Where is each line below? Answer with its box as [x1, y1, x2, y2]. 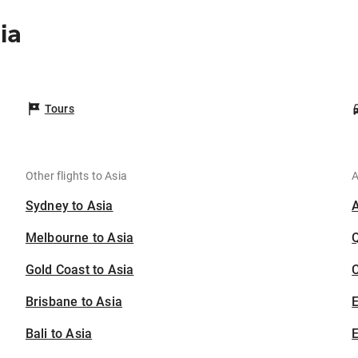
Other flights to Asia [25, 169, 128, 182]
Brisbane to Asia [25, 294, 123, 309]
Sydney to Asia [25, 198, 113, 213]
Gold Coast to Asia [25, 262, 134, 277]
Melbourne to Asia [25, 230, 134, 245]
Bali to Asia [25, 326, 93, 341]
